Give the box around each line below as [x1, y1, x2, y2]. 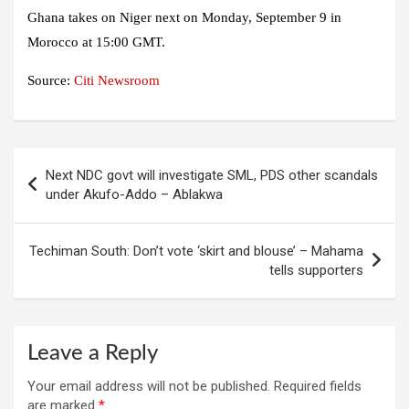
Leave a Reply [27, 342, 158, 365]
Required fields [274, 378, 362, 395]
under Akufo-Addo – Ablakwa [46, 186, 223, 204]
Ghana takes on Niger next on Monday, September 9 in [27, 10, 341, 26]
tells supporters [269, 262, 363, 279]
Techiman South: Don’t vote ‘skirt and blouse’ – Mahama [29, 243, 363, 260]
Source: [27, 73, 74, 89]
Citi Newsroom [74, 73, 160, 89]
